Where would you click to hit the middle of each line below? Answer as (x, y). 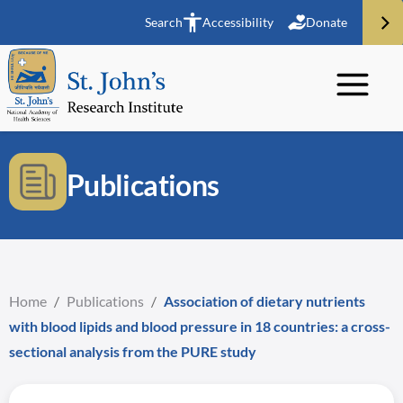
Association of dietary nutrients (264, 301)
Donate (327, 22)
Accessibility (238, 22)
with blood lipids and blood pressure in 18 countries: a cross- (200, 326)
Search (164, 22)
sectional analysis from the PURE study (133, 351)
